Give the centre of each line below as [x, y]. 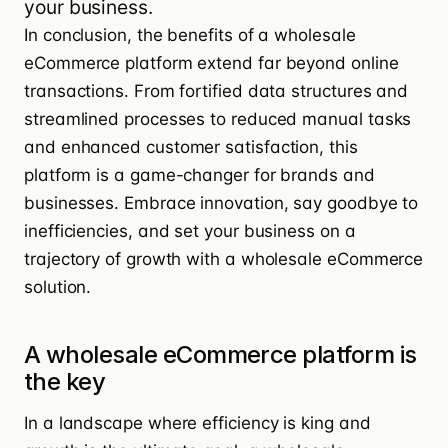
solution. [58, 287]
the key [65, 382]
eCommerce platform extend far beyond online [211, 63]
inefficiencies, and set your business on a [190, 231]
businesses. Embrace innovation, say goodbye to [221, 203]
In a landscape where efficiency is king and [197, 423]
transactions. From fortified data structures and [216, 91]
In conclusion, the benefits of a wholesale [190, 35]
